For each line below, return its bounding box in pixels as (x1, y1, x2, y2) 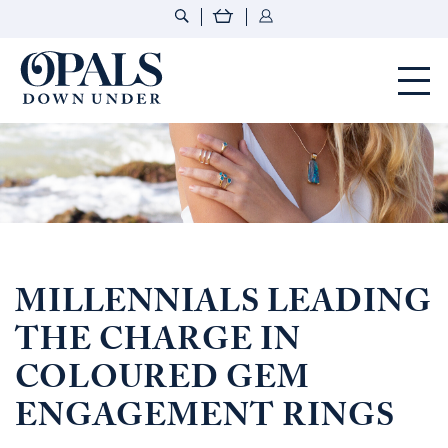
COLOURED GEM (15, 355, 310, 410)
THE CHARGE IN (15, 317, 301, 372)
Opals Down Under (165, 47, 344, 74)
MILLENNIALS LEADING (15, 279, 432, 334)
